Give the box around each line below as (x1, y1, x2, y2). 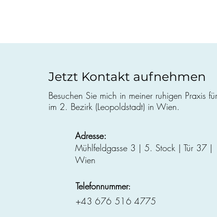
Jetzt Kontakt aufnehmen (48, 69, 206, 84)
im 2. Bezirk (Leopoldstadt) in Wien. (48, 101, 180, 112)
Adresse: (75, 130, 107, 141)
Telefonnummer (76, 180, 128, 192)
